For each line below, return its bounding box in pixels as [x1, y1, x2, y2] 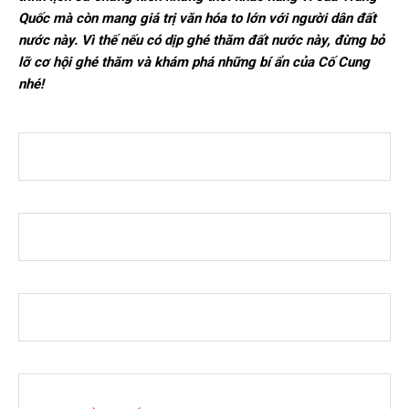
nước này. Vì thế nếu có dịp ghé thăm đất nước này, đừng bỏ [18, 31, 384, 48]
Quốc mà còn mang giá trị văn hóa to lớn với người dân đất [18, 9, 376, 26]
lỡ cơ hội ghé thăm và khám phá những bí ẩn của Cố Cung [18, 53, 370, 70]
